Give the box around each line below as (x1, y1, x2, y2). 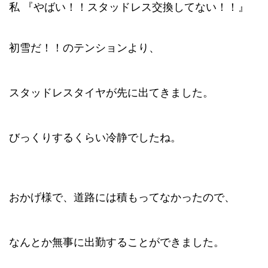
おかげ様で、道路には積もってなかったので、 (9, 191, 235, 203)
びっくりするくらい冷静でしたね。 (9, 132, 181, 144)
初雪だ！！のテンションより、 (9, 42, 160, 54)
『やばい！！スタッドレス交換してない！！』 (23, 1, 249, 13)
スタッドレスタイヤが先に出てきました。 (9, 87, 214, 99)
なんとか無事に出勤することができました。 (9, 236, 224, 248)
